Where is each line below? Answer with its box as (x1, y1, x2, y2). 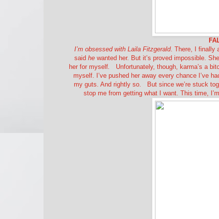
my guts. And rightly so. (74, 80, 141, 88)
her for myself (69, 63, 108, 70)
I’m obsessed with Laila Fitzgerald (74, 45, 171, 53)
